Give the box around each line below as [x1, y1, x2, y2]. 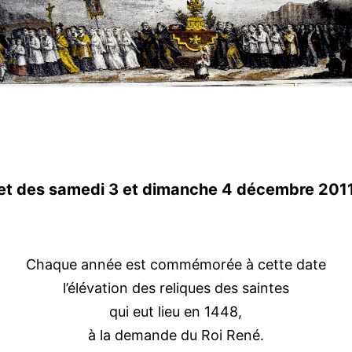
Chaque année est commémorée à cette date [25, 256, 326, 273]
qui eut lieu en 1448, [109, 303, 243, 321]
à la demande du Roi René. [87, 327, 264, 344]
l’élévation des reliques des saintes [62, 280, 289, 297]
